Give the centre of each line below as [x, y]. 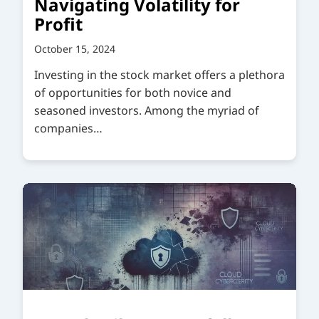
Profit [58, 24]
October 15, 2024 [75, 49]
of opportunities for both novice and [133, 93]
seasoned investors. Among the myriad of [147, 111]
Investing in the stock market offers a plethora [159, 75]
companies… [68, 129]
